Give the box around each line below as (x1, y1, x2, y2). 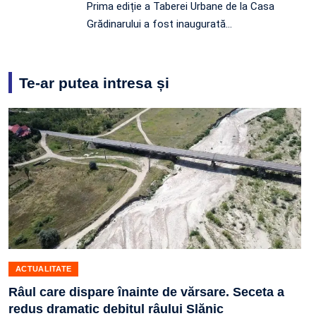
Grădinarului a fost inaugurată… (87, 18, 232, 31)
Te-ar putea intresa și (19, 75, 169, 92)
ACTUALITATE (16, 265, 72, 274)
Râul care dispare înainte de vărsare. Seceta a (8, 285, 284, 300)
